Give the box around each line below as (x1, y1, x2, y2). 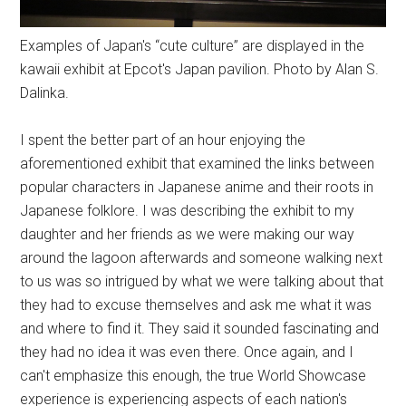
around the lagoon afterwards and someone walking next (20, 249, 383, 267)
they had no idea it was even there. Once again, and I (20, 343, 354, 362)
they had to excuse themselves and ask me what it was (20, 296, 372, 314)
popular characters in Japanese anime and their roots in (20, 179, 374, 197)
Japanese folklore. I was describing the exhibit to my (20, 202, 355, 220)
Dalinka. (20, 84, 70, 102)
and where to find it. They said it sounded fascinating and (20, 320, 380, 338)
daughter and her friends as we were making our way (20, 226, 355, 244)
